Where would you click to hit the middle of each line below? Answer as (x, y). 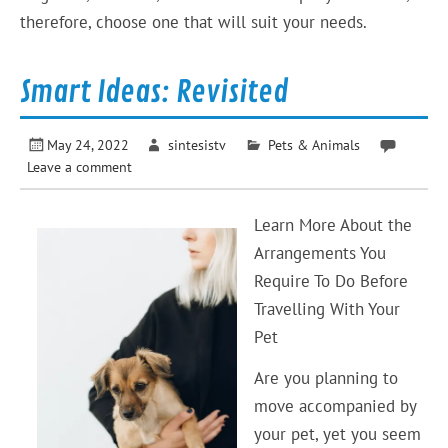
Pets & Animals (313, 144)
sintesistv (196, 144)
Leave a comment (80, 166)
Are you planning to (325, 377)
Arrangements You (319, 253)
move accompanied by (334, 405)
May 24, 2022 (88, 144)
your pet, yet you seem (337, 433)
